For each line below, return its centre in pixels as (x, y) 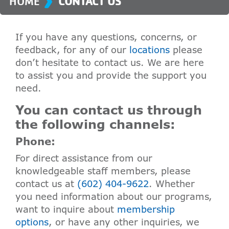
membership (146, 209)
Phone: (35, 141)
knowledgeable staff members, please (103, 171)
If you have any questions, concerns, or (106, 37)
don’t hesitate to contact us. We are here (110, 62)
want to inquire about (66, 209)
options (32, 222)
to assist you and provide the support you (111, 75)
